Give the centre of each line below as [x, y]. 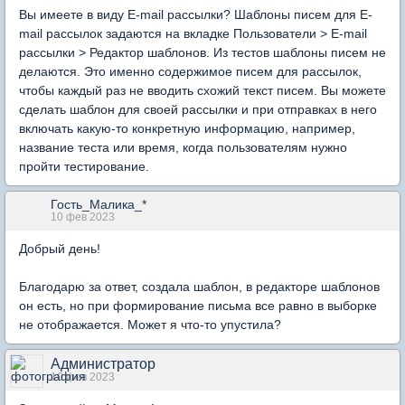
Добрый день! [60, 249]
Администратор [103, 364]
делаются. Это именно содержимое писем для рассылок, [190, 71]
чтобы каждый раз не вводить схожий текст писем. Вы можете [202, 90]
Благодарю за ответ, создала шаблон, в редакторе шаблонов [199, 287]
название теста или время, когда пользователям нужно [183, 147]
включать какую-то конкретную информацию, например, [187, 128]
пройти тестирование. [84, 166]
